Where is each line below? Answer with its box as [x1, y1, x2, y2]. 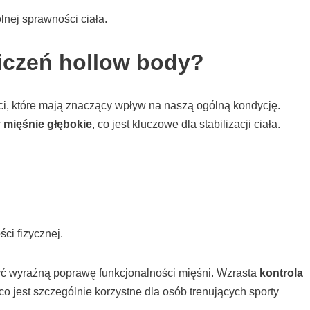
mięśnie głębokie [3, 118, 92, 131]
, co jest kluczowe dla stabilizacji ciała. [92, 118, 280, 131]
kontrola [259, 267, 303, 280]
